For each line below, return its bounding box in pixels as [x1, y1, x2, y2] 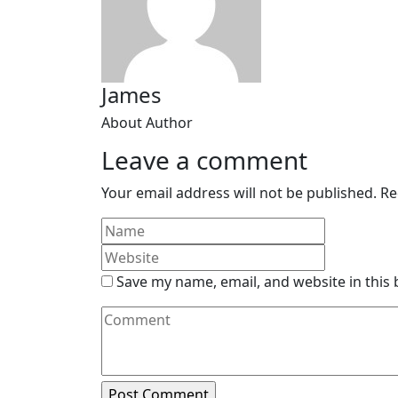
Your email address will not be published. [101, 183, 377, 203]
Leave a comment [101, 143, 307, 178]
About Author [101, 113, 193, 133]
